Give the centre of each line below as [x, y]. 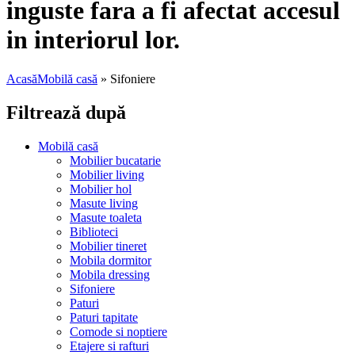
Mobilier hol [101, 189]
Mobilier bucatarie [115, 160]
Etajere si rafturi [109, 345]
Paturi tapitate [104, 317]
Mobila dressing [110, 274]
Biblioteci [94, 231]
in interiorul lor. [93, 40]
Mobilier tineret [108, 246]
